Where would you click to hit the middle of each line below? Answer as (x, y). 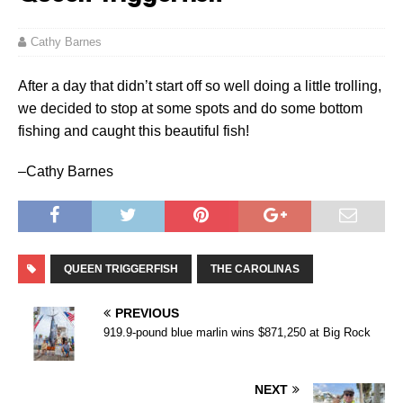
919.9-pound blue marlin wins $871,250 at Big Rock (237, 332)
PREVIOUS (147, 313)
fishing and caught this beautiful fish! (134, 130)
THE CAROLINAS (255, 269)
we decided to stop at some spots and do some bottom (190, 108)
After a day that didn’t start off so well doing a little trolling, (200, 85)
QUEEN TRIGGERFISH (121, 269)
